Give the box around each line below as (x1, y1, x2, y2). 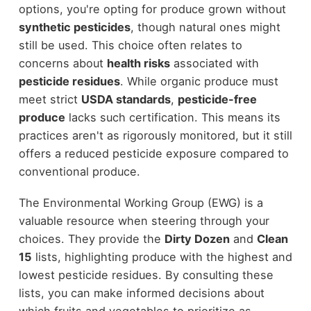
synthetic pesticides (18, 20, 131, 35)
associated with (169, 56, 259, 71)
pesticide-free (177, 92, 257, 107)
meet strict (18, 92, 81, 107)
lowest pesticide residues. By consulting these (18, 267, 274, 282)
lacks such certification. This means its (65, 110, 280, 125)
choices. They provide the (18, 231, 165, 246)
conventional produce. (18, 165, 140, 179)
